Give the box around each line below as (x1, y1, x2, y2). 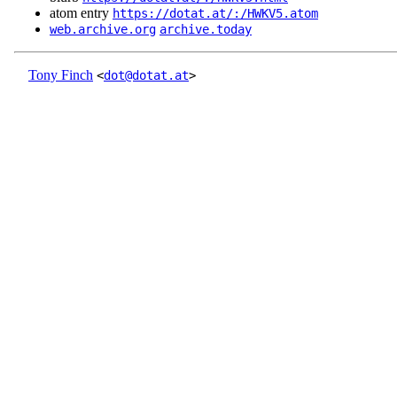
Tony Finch (28, 67, 93, 83)
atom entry (50, 5, 113, 21)
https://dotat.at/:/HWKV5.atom (113, 6, 318, 21)
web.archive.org (50, 22, 156, 37)
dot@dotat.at (104, 68, 189, 83)
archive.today (160, 22, 252, 37)
